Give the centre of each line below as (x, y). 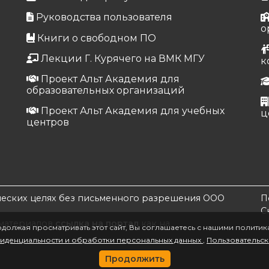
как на (154, 223)
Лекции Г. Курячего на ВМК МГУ (122, 58)
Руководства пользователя (104, 17)
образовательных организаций (106, 90)
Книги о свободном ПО (96, 38)
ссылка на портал (97, 223)
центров (48, 122)
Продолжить (134, 259)
